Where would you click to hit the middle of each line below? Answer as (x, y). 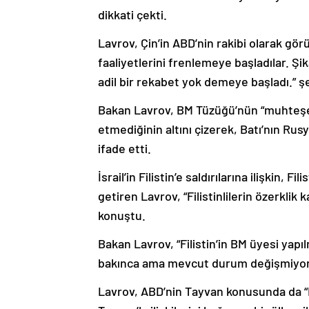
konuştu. (122, 216)
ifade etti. (124, 149)
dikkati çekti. (132, 15)
